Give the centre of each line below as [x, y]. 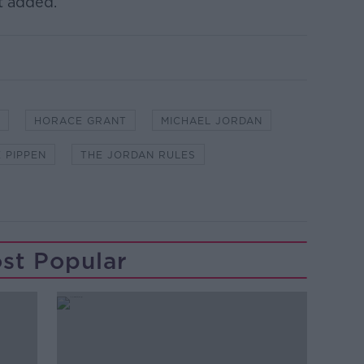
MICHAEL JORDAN [211, 121]
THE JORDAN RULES [138, 155]
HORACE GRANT [80, 121]
